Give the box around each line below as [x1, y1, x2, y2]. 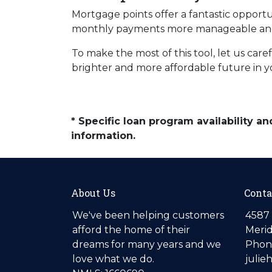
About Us [71, 186, 115, 199]
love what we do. [72, 253, 154, 265]
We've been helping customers [72, 209, 224, 221]
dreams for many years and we [72, 239, 221, 250]
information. [71, 130, 135, 141]
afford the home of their [72, 224, 190, 236]
